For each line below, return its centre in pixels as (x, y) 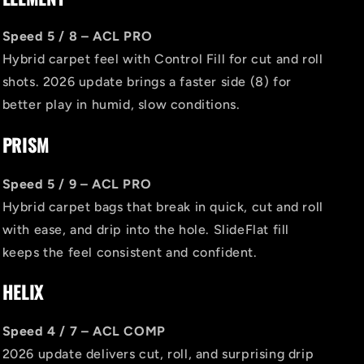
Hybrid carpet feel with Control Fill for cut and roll (162, 59)
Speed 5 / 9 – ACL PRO (77, 184)
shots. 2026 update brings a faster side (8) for (147, 82)
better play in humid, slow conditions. (121, 105)
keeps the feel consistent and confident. (130, 252)
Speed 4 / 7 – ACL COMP (84, 331)
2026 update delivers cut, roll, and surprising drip (158, 353)
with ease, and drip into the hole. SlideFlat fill (145, 229)
